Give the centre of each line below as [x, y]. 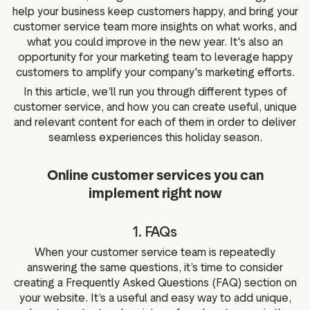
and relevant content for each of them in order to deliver [155, 122]
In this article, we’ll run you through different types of [155, 91]
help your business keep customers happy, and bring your [155, 12]
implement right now [155, 193]
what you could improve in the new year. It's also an [155, 42]
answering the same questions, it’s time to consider [155, 267]
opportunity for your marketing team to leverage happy [155, 57]
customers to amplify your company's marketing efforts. [155, 73]
